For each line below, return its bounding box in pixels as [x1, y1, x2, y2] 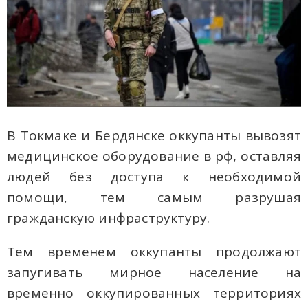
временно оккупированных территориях [7, 283, 301, 302]
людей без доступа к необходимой [7, 167, 301, 186]
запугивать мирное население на [7, 263, 301, 281]
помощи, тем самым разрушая [7, 188, 301, 206]
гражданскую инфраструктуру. [7, 208, 210, 227]
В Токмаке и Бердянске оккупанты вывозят [7, 126, 301, 144]
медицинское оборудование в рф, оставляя [7, 146, 301, 165]
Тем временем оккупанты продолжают [7, 242, 301, 261]
